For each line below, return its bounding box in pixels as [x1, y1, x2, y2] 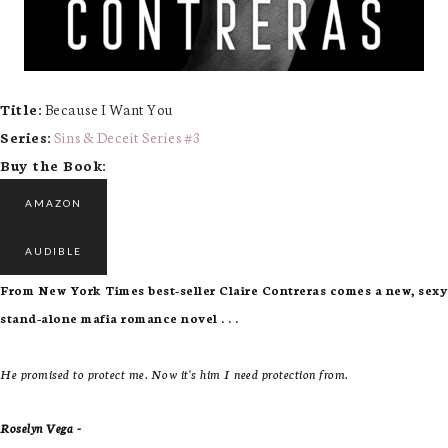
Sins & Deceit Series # [54, 127, 193, 147]
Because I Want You [44, 99, 174, 119]
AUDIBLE [25, 245, 82, 257]
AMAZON [25, 197, 82, 209]
